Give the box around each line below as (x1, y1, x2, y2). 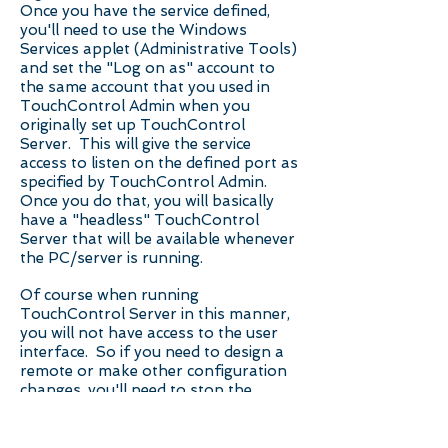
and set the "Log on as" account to (20, 59, 275, 77)
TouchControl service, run (20, 400, 211, 418)
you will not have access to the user (20, 324, 278, 342)
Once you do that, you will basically (20, 192, 274, 210)
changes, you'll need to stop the (20, 381, 252, 399)
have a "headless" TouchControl (20, 211, 259, 229)
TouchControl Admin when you (20, 97, 250, 115)
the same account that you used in (20, 78, 270, 96)
